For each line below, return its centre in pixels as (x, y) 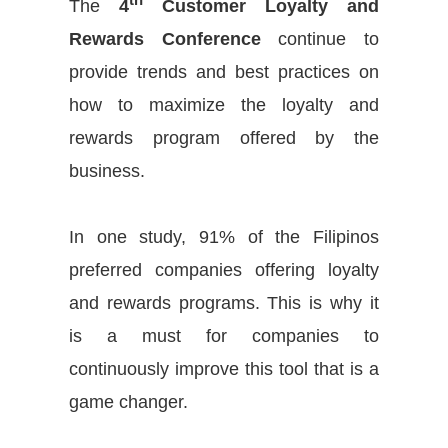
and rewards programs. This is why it (224, 302)
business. (107, 170)
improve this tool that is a (274, 368)
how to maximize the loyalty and (224, 104)
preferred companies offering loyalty (224, 269)
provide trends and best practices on (224, 71)
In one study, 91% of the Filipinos (224, 236)
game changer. (128, 401)
